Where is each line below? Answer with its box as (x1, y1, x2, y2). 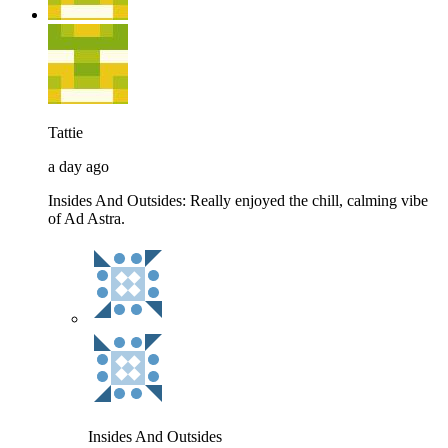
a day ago (48, 158, 109, 176)
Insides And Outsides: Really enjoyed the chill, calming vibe (48, 192, 428, 210)
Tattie (48, 124, 83, 142)
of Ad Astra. (48, 210, 125, 228)
